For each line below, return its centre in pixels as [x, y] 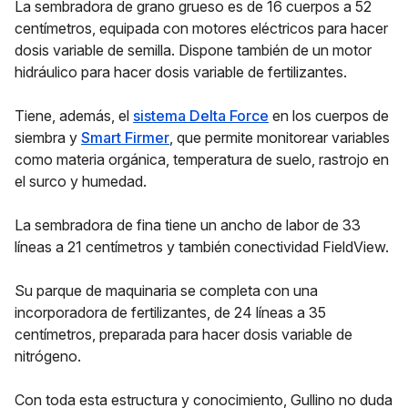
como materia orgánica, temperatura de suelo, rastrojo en [202, 159]
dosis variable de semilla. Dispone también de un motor [193, 50]
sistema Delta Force [201, 116]
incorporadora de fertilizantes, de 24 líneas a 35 [170, 312]
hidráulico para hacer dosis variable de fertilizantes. [183, 72]
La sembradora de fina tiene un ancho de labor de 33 [188, 225]
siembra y [48, 138]
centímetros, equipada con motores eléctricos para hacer [201, 28]
